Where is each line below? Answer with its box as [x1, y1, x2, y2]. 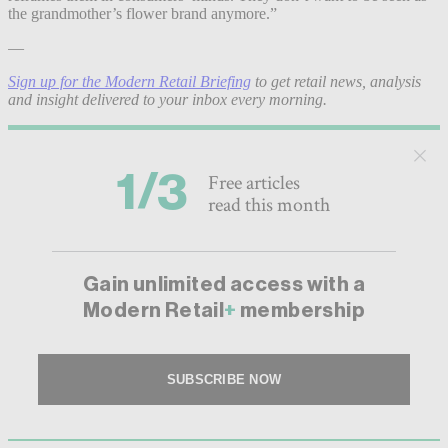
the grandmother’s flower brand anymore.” [8, 4, 281, 22]
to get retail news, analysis [251, 72, 421, 90]
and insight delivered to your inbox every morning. [8, 90, 327, 108]
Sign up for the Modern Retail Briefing [8, 72, 251, 90]
